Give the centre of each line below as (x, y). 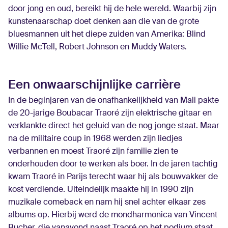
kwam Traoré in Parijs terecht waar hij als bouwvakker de (113, 177)
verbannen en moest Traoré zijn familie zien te (93, 151)
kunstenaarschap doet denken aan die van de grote (104, 21)
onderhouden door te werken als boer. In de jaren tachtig (113, 164)
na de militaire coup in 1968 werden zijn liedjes (95, 138)
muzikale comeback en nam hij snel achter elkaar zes (107, 202)
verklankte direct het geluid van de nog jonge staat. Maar (114, 126)
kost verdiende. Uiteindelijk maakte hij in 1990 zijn (101, 189)
